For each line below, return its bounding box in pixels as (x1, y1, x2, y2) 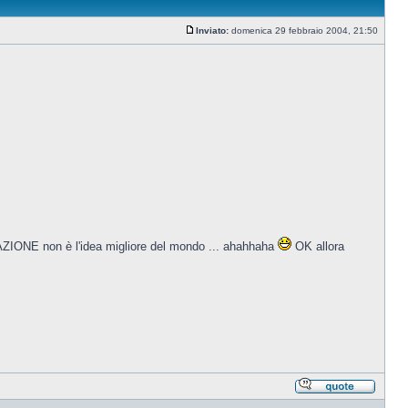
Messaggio (196, 34, 241, 44)
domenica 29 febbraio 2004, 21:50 (229, 25, 381, 36)
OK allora (291, 240, 344, 253)
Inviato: (196, 25, 229, 36)
